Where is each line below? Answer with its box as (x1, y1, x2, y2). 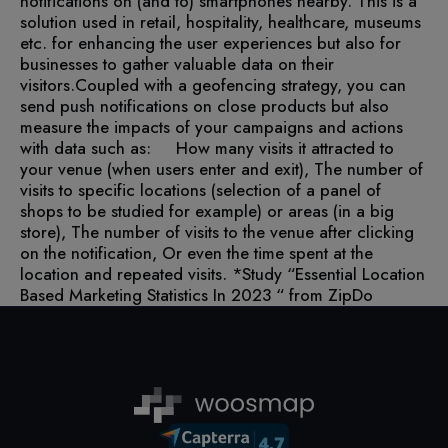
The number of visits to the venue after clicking (71, 219, 414, 244)
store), (20, 219, 71, 244)
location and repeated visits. (20, 261, 227, 286)
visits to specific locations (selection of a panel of (20, 177, 381, 202)
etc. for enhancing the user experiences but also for (20, 30, 401, 55)
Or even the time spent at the (162, 240, 373, 265)
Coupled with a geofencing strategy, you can (75, 72, 406, 97)
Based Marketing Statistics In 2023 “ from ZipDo (20, 282, 373, 307)
